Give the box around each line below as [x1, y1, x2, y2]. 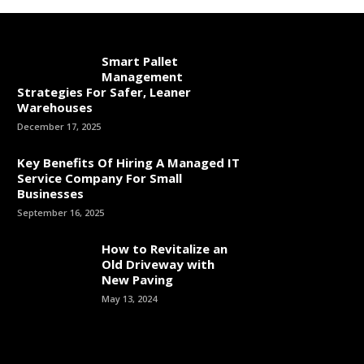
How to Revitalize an [102, 240, 227, 257]
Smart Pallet [102, 53, 178, 69]
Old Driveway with [102, 256, 214, 272]
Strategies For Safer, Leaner [17, 84, 191, 100]
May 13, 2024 [102, 292, 157, 305]
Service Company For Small [17, 170, 182, 186]
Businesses [17, 185, 84, 201]
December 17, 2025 [17, 120, 101, 132]
